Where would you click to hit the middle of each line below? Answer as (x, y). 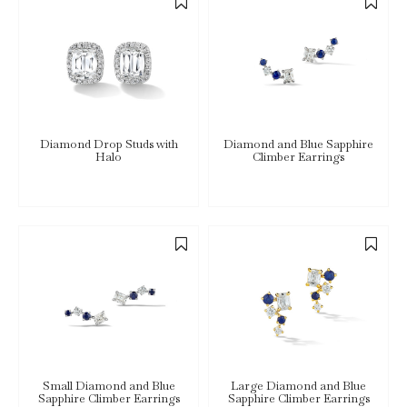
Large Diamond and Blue (298, 386)
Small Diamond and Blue (109, 386)
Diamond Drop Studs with (109, 144)
